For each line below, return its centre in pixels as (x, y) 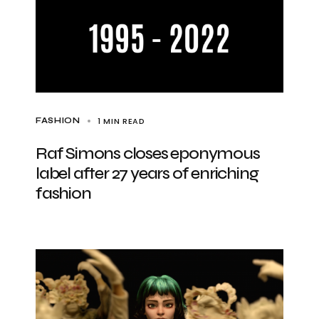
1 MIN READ (121, 121)
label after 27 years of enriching (147, 173)
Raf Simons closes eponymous (148, 153)
